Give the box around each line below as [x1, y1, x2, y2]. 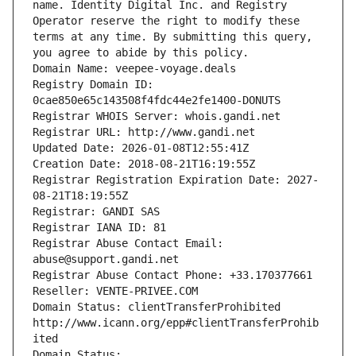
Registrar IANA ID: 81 [33, 221, 166, 234]
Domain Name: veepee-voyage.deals [33, 62, 236, 75]
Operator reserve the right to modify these [33, 14, 300, 28]
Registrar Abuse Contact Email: [33, 237, 223, 250]
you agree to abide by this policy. [33, 46, 249, 60]
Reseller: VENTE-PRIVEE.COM [33, 284, 198, 298]
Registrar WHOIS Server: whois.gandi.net [33, 110, 281, 123]
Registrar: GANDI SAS [33, 205, 160, 219]
